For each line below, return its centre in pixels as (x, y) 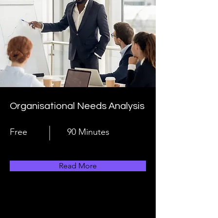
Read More (78, 166)
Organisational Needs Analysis (77, 106)
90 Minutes (88, 132)
